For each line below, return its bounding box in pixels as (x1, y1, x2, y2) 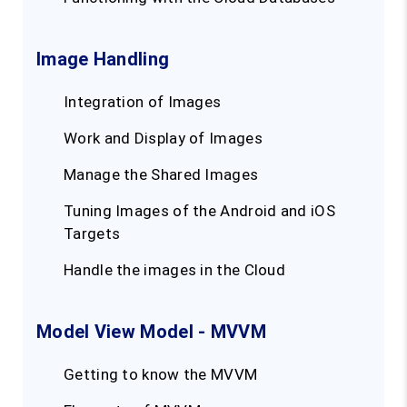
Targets (64, 224, 121, 243)
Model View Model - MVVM (36, 321, 266, 343)
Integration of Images (64, 93, 225, 112)
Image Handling (36, 48, 170, 71)
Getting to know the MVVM (64, 365, 262, 384)
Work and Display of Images (64, 129, 263, 148)
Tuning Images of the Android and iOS (64, 202, 335, 221)
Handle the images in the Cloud (64, 261, 285, 280)
